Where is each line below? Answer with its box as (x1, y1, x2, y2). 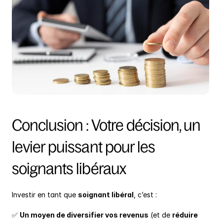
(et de (148, 211, 172, 220)
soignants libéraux (12, 160, 126, 178)
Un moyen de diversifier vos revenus (20, 211, 148, 220)
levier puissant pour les (12, 138, 155, 156)
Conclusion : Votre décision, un (12, 116, 201, 135)
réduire (172, 211, 198, 220)
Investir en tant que (12, 190, 78, 199)
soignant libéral (78, 190, 134, 199)
